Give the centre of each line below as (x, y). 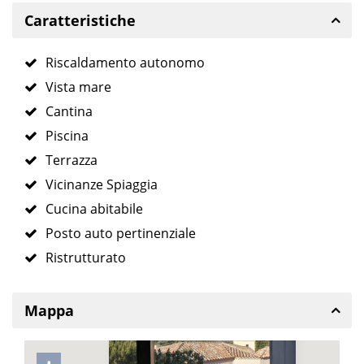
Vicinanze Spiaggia (102, 185)
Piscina (67, 136)
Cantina (69, 112)
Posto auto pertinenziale (121, 234)
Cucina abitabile (94, 209)
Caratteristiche (80, 21)
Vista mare (78, 87)
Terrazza (71, 160)
